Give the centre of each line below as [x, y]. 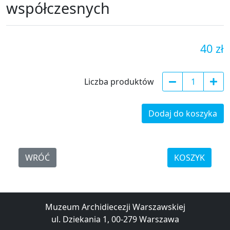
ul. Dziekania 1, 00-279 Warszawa [115, 219]
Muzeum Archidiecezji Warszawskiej [115, 207]
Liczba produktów [119, 82]
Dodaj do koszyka [183, 113]
